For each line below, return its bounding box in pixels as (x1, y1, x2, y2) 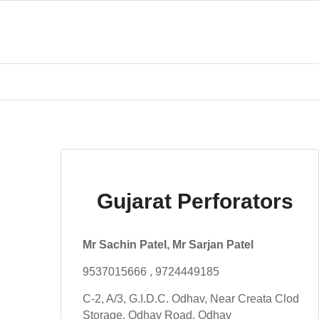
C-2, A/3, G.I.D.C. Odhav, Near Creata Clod (83, 292, 300, 305)
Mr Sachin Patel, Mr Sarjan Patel (83, 238, 254, 251)
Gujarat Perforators (97, 189, 294, 214)
